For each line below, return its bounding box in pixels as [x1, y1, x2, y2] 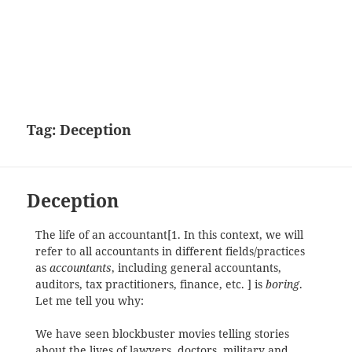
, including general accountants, [111, 260, 281, 275]
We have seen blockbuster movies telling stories [35, 327, 289, 342]
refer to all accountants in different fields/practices [35, 244, 305, 258]
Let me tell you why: [35, 293, 144, 308]
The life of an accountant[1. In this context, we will [35, 227, 303, 242]
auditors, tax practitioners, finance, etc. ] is [35, 277, 266, 291]
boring [265, 277, 299, 291]
